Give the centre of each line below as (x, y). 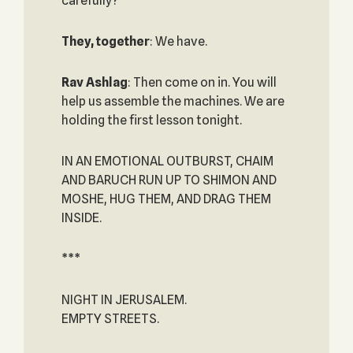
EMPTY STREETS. (110, 319)
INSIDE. (81, 218)
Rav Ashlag (94, 82)
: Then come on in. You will (202, 82)
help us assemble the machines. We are (173, 101)
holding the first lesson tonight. (151, 120)
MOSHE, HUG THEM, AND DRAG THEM (166, 199)
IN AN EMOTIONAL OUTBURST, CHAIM (167, 161)
